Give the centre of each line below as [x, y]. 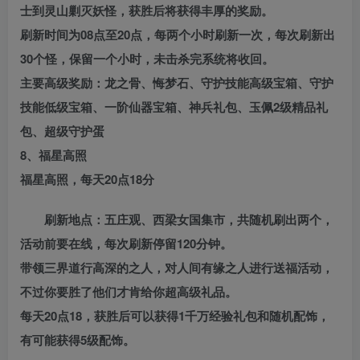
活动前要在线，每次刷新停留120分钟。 [126, 244]
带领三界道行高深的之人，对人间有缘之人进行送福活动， [177, 268]
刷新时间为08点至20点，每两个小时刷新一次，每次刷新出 [178, 35]
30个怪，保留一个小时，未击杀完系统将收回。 [147, 59]
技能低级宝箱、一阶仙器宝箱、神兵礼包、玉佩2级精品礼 [174, 107]
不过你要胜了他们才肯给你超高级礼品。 [129, 292]
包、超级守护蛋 [62, 131]
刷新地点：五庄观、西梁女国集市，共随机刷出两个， [189, 220]
